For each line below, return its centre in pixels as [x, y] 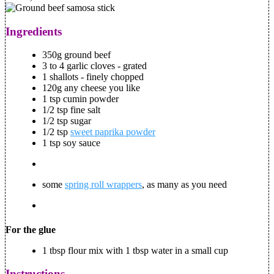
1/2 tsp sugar [67, 121]
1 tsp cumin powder [80, 99]
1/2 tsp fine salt [71, 110]
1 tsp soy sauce [71, 143]
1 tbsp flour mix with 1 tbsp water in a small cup [135, 250]
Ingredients [34, 31]
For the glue [31, 229]
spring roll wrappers [103, 185]
